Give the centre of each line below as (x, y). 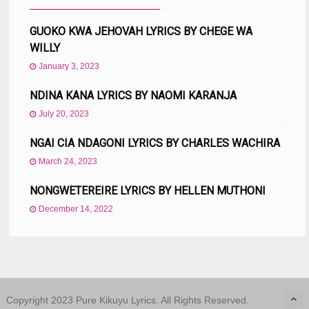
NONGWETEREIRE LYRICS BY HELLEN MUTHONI (148, 190)
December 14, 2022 (76, 209)
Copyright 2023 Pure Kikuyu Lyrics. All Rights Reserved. (127, 300)
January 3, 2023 (69, 66)
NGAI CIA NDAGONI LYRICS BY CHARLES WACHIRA (155, 143)
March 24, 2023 (68, 161)
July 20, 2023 (64, 113)
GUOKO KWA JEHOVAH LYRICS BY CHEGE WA (141, 31)
